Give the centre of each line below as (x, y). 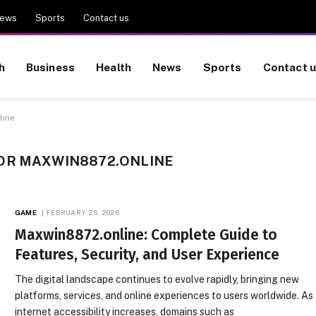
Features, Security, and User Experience (147, 255)
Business (50, 67)
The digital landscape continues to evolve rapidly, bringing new (157, 279)
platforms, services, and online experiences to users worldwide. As (164, 296)
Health (114, 67)
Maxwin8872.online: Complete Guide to (146, 235)
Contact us (106, 18)
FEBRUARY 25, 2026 (83, 212)
